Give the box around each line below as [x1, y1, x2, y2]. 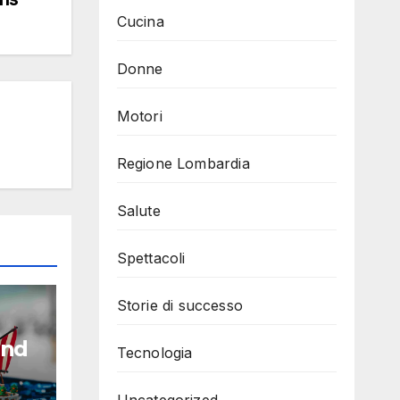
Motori [116, 106, 162, 125]
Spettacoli [116, 248, 186, 267]
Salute [116, 201, 161, 220]
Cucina [116, 12, 164, 30]
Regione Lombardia [116, 154, 250, 172]
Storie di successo [116, 296, 244, 314]
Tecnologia [116, 343, 193, 362]
